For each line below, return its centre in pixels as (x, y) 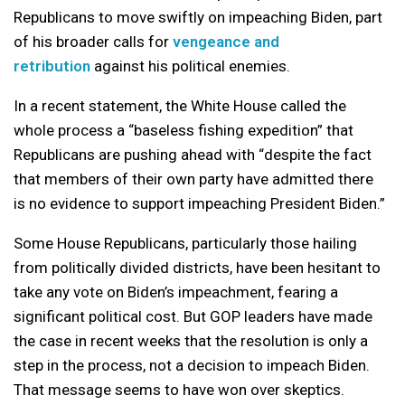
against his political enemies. (190, 66)
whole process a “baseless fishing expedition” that (184, 130)
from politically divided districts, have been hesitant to (197, 268)
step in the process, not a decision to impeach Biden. (192, 365)
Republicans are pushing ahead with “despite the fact (193, 155)
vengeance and (226, 42)
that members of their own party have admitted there (193, 179)
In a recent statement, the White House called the (180, 106)
